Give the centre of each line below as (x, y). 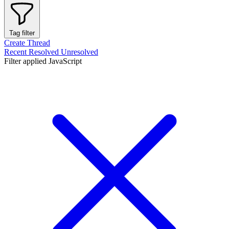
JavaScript (65, 61)
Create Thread (27, 43)
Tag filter (22, 33)
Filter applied (26, 61)
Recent (16, 52)
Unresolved (79, 52)
